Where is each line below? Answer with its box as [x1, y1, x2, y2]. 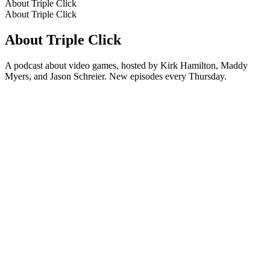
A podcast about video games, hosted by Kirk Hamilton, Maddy [5, 60, 248, 71]
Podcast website [5, 81, 66, 92]
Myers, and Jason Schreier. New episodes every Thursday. [5, 71, 227, 81]
